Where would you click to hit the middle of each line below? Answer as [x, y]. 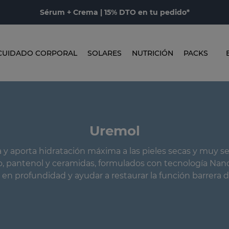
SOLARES [105, 53]
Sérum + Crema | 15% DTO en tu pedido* [114, 12]
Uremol [114, 131]
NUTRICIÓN [153, 53]
